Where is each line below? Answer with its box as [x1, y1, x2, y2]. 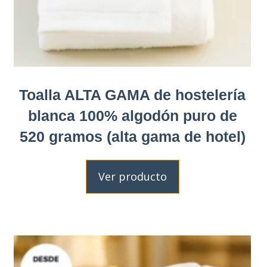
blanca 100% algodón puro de [27, 107, 237, 125]
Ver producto [98, 169, 167, 184]
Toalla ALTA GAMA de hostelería [19, 86, 246, 104]
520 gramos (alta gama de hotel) [19, 128, 246, 145]
